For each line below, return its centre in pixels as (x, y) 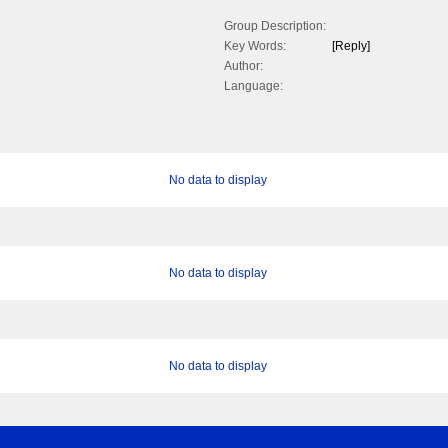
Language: (253, 86)
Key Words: (255, 46)
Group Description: (275, 26)
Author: (243, 66)
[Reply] (351, 46)
